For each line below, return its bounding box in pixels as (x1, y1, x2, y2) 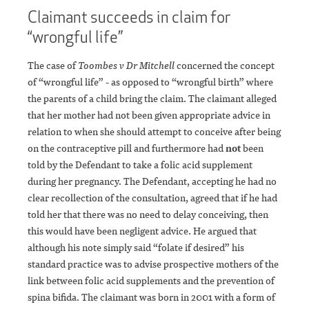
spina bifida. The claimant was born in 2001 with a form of (28, 290, 275, 304)
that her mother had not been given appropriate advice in (28, 108, 270, 122)
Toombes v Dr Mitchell (78, 59, 177, 72)
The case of (28, 59, 78, 72)
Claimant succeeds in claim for (28, 7, 230, 28)
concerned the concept (177, 59, 275, 72)
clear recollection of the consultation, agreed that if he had (28, 191, 277, 205)
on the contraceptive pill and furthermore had (28, 141, 226, 155)
